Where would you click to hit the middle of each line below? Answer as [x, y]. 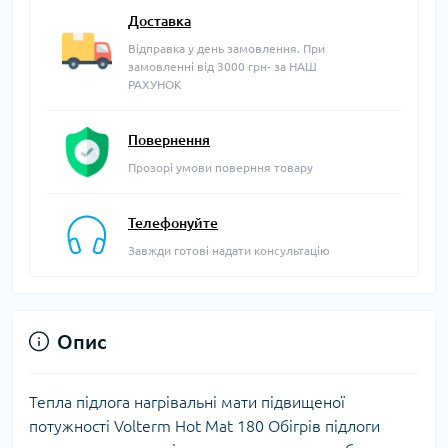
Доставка [159, 20]
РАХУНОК [155, 84]
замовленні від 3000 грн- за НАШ [222, 66]
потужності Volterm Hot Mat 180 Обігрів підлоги [204, 425]
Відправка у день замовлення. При [226, 48]
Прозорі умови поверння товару [220, 167]
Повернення [169, 139]
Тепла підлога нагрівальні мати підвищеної [187, 401]
